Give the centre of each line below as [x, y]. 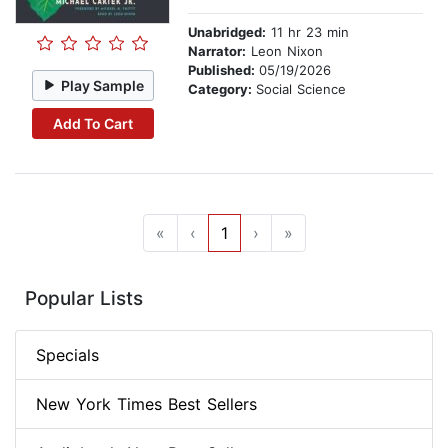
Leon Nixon [284, 51]
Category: [222, 89]
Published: [223, 70]
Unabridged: [227, 32]
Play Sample [103, 85]
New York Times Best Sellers [146, 404]
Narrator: [217, 51]
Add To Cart [92, 123]
